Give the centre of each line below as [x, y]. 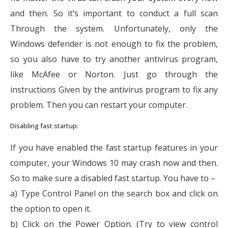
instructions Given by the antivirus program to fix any [114, 89]
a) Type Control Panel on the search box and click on [114, 194]
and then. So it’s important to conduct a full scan [114, 13]
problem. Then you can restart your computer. [99, 105]
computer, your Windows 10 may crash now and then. [114, 163]
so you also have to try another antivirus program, [114, 59]
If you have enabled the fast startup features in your [114, 148]
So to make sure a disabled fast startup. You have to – [113, 178]
